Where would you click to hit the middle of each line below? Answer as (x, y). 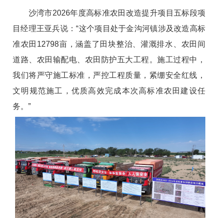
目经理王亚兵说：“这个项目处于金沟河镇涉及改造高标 (109, 28)
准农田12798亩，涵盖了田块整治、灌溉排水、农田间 (109, 44)
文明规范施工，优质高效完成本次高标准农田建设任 (109, 91)
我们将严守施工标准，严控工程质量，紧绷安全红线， (109, 75)
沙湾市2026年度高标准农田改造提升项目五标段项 (109, 13)
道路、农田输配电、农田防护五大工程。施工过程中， (109, 59)
